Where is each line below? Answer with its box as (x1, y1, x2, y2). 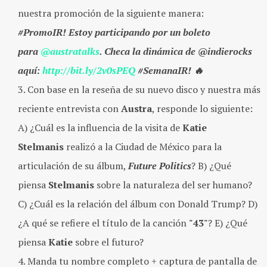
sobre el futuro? (73, 235, 144, 249)
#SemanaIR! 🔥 (135, 64, 203, 77)
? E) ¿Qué (208, 216, 247, 229)
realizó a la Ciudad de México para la (64, 140, 222, 153)
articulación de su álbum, (18, 159, 128, 172)
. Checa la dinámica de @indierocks (100, 45, 252, 58)
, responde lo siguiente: (152, 102, 253, 115)
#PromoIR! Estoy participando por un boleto (18, 26, 210, 39)
